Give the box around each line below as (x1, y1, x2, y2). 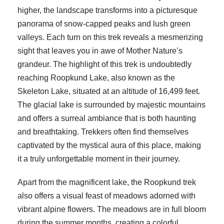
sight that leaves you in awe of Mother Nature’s (17, 46, 182, 55)
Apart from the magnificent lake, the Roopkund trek (17, 178, 196, 187)
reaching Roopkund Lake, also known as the (17, 73, 175, 82)
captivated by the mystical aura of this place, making (17, 141, 201, 150)
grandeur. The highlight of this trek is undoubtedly (17, 60, 191, 69)
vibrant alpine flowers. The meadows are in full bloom (17, 205, 206, 214)
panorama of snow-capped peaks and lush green (17, 19, 190, 28)
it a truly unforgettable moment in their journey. (17, 154, 180, 163)
